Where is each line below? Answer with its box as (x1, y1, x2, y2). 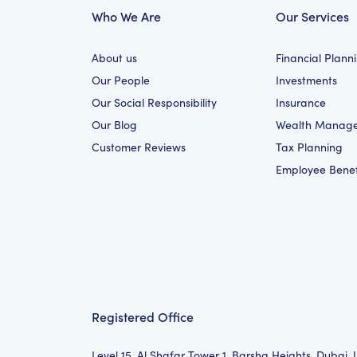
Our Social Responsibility (92, 94, 218, 110)
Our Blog (92, 116, 138, 132)
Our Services (275, 7, 349, 25)
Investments (275, 72, 337, 88)
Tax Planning (275, 139, 343, 155)
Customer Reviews (92, 139, 186, 155)
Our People (92, 72, 151, 88)
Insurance (275, 94, 326, 110)
